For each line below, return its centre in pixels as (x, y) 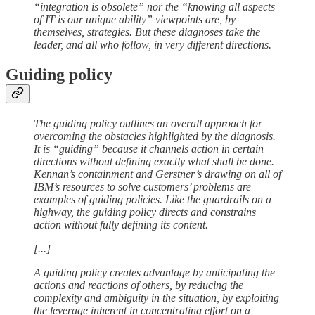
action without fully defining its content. (121, 224)
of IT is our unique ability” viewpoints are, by (135, 20)
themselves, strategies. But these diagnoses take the (147, 32)
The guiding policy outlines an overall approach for (148, 123)
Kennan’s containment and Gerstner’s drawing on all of (157, 174)
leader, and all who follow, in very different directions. (153, 45)
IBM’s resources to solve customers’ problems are (142, 186)
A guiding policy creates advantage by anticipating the (154, 272)
